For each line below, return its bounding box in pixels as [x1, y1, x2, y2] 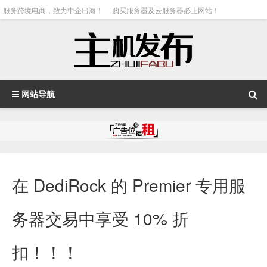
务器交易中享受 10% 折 [12, 206, 189, 230]
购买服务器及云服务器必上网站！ [112, 5, 219, 15]
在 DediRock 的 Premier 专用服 [12, 172, 246, 197]
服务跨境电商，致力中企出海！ [3, 5, 103, 15]
